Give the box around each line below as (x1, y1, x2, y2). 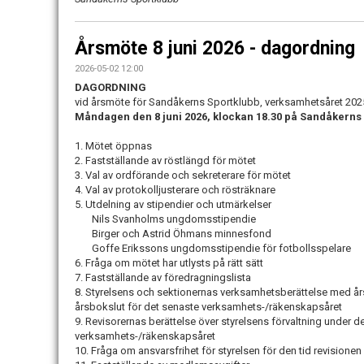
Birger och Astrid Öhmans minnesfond (75, 227, 274, 240)
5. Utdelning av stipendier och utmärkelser (75, 198, 274, 211)
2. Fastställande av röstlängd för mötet (75, 154, 258, 167)
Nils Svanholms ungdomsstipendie (75, 213, 258, 226)
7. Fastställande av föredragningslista (75, 271, 253, 284)
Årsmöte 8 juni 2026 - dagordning (75, 37, 355, 60)
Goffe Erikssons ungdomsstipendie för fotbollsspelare (75, 242, 353, 255)
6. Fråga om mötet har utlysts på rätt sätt (75, 257, 266, 270)
